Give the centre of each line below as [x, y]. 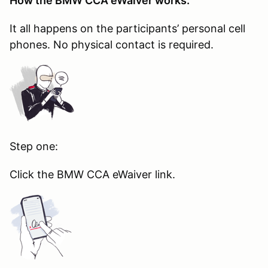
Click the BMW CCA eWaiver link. [92, 174]
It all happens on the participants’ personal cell [127, 28]
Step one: [34, 146]
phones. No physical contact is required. [112, 44]
